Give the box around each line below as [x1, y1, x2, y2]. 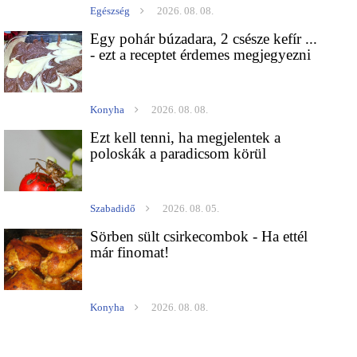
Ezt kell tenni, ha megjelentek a [90, 129, 281, 147]
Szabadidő [90, 202, 136, 215]
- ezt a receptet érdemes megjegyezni [90, 46, 312, 64]
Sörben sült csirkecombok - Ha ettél [90, 228, 308, 245]
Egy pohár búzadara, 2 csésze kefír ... [90, 30, 318, 48]
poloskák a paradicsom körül [90, 145, 267, 163]
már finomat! [90, 244, 170, 261]
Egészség [90, 5, 131, 18]
